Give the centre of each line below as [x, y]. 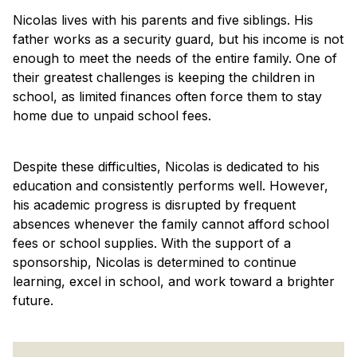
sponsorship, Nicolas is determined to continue [155, 262]
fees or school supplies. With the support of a [152, 243]
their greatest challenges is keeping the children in [164, 77]
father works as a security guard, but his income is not [178, 39]
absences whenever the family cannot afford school [171, 224]
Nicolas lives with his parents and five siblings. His [163, 20]
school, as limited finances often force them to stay [167, 96]
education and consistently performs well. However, [171, 186]
